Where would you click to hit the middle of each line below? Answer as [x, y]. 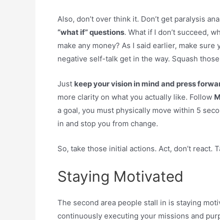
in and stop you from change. [108, 123]
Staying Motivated [121, 176]
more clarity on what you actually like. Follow [136, 97]
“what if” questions [91, 32]
